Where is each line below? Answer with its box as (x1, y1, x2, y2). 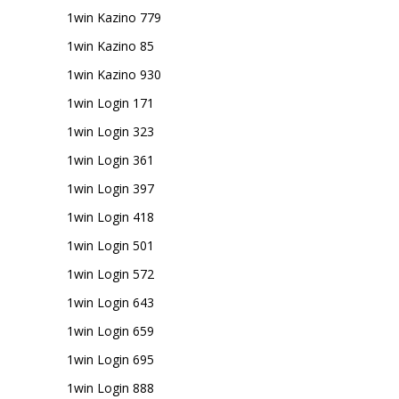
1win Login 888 (67, 379, 154, 396)
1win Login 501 (67, 237, 154, 254)
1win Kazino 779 (67, 9, 161, 26)
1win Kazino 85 (67, 37, 154, 54)
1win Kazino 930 (67, 66, 161, 83)
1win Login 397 (67, 180, 154, 197)
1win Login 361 (67, 151, 154, 168)
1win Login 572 (67, 265, 154, 282)
